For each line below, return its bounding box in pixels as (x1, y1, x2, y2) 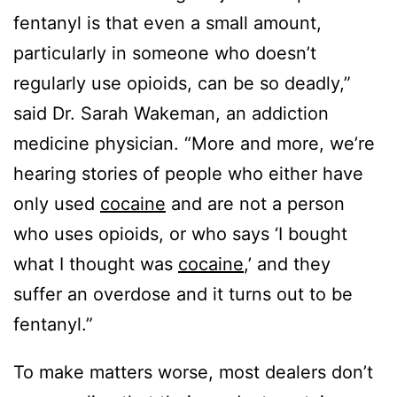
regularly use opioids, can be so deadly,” (13, 73, 351, 95)
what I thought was (13, 253, 178, 276)
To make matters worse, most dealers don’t (13, 362, 373, 384)
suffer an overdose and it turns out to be (13, 284, 353, 306)
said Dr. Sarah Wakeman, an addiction (13, 103, 329, 125)
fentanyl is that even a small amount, (13, 12, 322, 35)
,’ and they (244, 253, 331, 276)
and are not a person (166, 193, 345, 215)
